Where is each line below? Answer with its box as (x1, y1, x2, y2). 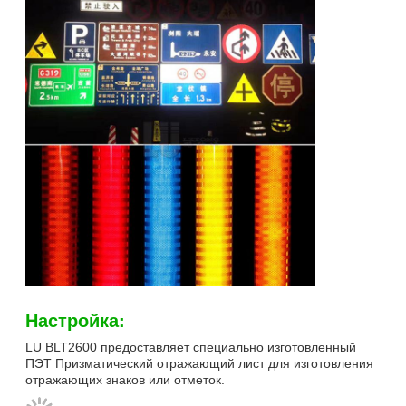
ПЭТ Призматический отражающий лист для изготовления (25, 355, 373, 371)
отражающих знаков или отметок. (25, 372, 225, 387)
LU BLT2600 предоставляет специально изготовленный (25, 339, 356, 354)
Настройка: (25, 305, 125, 333)
